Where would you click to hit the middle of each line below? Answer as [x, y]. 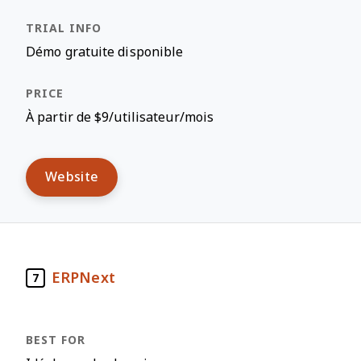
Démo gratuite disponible [105, 52]
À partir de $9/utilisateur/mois [120, 117]
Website [72, 177]
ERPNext [83, 278]
